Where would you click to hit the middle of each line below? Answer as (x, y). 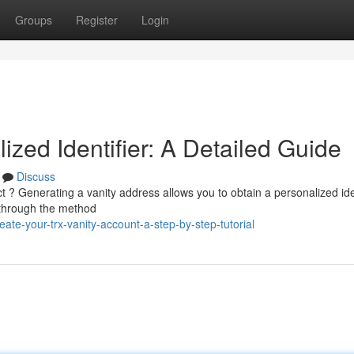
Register (97, 20)
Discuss (36, 176)
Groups (34, 20)
